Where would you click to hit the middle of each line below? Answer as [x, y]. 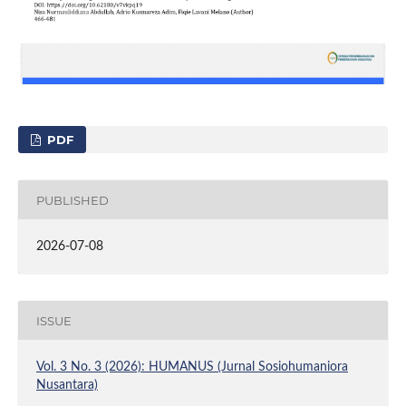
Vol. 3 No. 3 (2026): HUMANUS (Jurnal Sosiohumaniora [192, 367]
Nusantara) [67, 386]
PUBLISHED [72, 200]
